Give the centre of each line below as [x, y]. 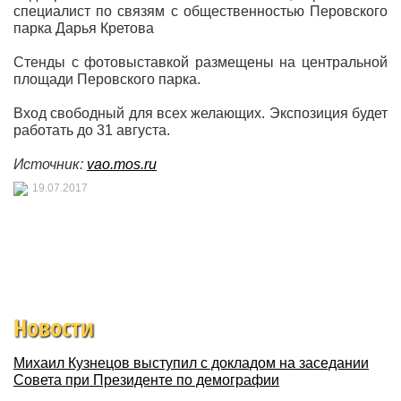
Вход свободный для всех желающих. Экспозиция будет [200, 113]
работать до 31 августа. [92, 130]
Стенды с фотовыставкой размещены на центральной [200, 62]
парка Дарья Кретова [84, 28]
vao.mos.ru [122, 164]
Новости [54, 328]
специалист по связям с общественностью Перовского [200, 11]
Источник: [50, 164]
